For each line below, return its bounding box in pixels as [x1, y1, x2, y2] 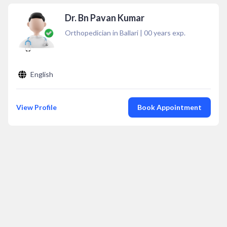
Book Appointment [137, 103, 202, 111]
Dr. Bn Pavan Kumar [65, 12, 144, 23]
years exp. [152, 28, 185, 37]
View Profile [16, 103, 57, 111]
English [30, 70, 53, 79]
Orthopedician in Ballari [65, 28, 138, 37]
